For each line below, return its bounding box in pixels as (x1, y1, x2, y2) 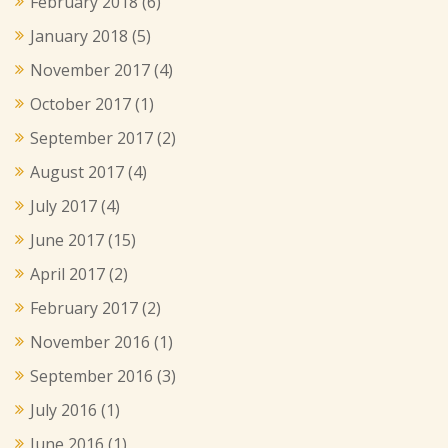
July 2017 (30, 194, 97, 217)
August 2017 (30, 160, 124, 183)
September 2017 (30, 126, 153, 149)
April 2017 (30, 262, 105, 285)
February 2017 (30, 296, 138, 319)
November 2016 (30, 330, 150, 353)
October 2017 (30, 92, 131, 115)
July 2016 (30, 398, 97, 421)
